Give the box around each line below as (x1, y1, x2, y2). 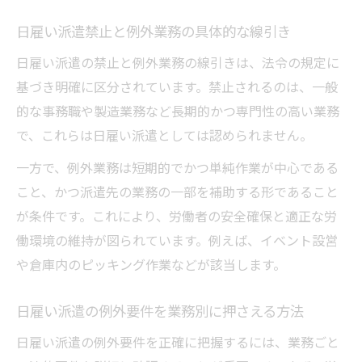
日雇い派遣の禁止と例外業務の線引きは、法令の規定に (16, 53, 339, 73)
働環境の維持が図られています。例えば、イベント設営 (16, 230, 338, 250)
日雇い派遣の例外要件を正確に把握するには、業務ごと (16, 332, 339, 352)
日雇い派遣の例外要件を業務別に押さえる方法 (16, 301, 304, 322)
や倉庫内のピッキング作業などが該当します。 (16, 255, 286, 275)
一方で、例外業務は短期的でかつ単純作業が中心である (16, 158, 339, 178)
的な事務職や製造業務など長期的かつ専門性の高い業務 (16, 101, 339, 121)
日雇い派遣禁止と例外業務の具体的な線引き (16, 21, 291, 42)
